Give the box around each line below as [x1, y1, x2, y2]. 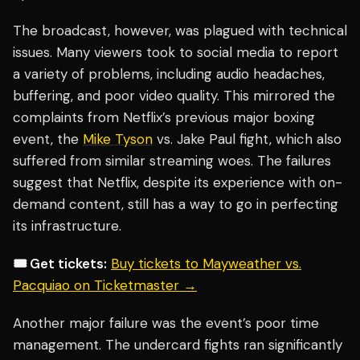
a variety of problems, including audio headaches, [13, 65, 325, 84]
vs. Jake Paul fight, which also [153, 130, 342, 149]
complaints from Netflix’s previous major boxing [13, 108, 315, 127]
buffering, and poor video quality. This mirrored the [13, 87, 335, 105]
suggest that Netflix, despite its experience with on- [13, 174, 342, 192]
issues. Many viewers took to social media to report [13, 43, 338, 62]
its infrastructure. [13, 217, 125, 235]
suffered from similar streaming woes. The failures [13, 152, 331, 170]
